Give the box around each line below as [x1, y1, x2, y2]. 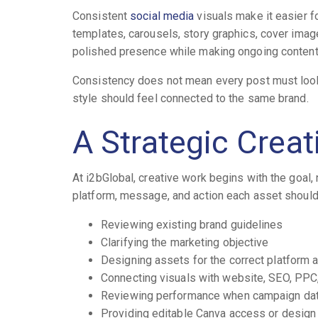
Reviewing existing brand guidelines [101, 217, 283, 231]
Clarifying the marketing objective [101, 235, 269, 249]
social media [130, 9, 194, 23]
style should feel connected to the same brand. [72, 92, 309, 106]
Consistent [72, 9, 131, 23]
